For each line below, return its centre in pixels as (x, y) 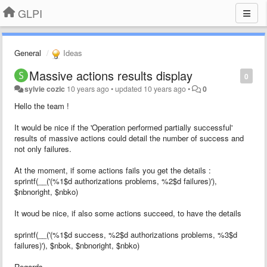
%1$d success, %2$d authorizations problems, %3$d (145, 234)
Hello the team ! (42, 105)
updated (130, 89)
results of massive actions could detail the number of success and (129, 138)
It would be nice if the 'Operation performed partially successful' (123, 127)
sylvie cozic (45, 89)
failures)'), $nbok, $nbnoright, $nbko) (77, 245)
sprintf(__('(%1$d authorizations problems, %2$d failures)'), (116, 181)
